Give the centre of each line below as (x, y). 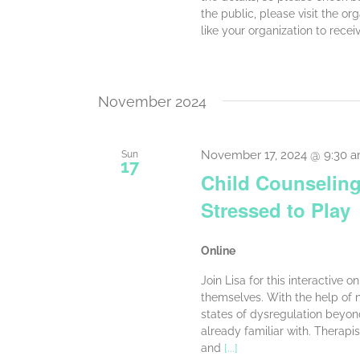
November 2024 (152, 101)
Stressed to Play (275, 209)
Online (218, 250)
